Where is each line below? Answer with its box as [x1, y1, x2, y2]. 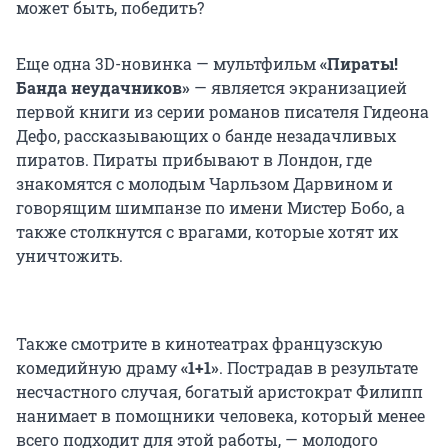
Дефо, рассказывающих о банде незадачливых [16, 124, 396, 146]
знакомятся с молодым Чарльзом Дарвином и [16, 172, 393, 194]
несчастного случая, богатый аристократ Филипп [16, 380, 423, 402]
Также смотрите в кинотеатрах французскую [16, 332, 383, 354]
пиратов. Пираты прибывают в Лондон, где [16, 148, 372, 170]
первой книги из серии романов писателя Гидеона [16, 100, 429, 122]
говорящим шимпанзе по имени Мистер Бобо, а [16, 196, 405, 218]
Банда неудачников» [16, 76, 190, 98]
